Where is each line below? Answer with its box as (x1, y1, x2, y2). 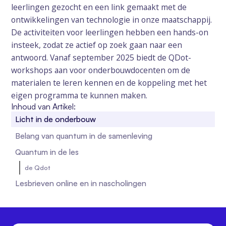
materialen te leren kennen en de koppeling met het (11, 77, 207, 88)
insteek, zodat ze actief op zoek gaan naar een (11, 39, 183, 50)
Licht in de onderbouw (15, 114, 96, 125)
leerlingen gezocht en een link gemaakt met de (11, 1, 187, 13)
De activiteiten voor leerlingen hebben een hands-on (11, 26, 209, 38)
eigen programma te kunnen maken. (11, 89, 148, 101)
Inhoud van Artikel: (11, 101, 76, 111)
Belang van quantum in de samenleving (15, 130, 153, 141)
